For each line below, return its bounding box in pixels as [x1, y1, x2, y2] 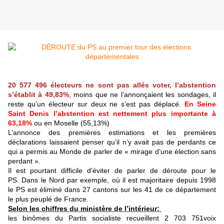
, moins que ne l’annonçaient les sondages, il [68, 90, 216, 99]
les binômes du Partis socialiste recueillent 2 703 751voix [8, 214, 216, 222]
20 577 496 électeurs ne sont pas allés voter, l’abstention [8, 81, 216, 89]
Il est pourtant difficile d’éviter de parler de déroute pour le [8, 166, 216, 175]
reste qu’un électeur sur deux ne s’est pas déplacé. [8, 100, 185, 108]
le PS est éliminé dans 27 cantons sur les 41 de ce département [8, 185, 216, 194]
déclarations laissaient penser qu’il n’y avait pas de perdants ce [8, 138, 216, 146]
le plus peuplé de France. [8, 195, 88, 203]
